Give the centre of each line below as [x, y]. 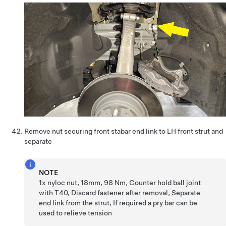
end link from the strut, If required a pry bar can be [118, 203]
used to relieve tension [76, 213]
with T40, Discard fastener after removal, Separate [120, 192]
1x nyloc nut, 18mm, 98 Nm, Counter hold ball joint [120, 182]
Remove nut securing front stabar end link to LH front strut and [124, 131]
